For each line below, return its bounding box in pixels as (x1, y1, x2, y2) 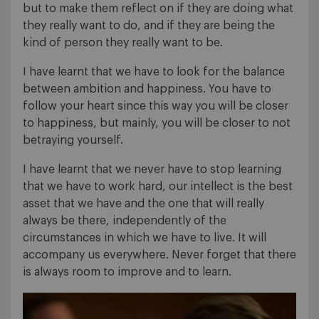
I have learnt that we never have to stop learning (23, 164, 281, 176)
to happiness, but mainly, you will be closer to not (23, 117, 291, 130)
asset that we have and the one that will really (23, 198, 264, 210)
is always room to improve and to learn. (23, 266, 231, 278)
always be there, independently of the (23, 215, 226, 227)
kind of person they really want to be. (23, 37, 223, 49)
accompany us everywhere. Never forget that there (23, 249, 296, 261)
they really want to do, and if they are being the (23, 20, 275, 32)
